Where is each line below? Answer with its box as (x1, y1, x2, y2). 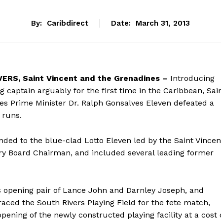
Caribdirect (47, 19, 88, 28)
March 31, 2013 (136, 19, 190, 28)
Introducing (168, 74, 215, 83)
